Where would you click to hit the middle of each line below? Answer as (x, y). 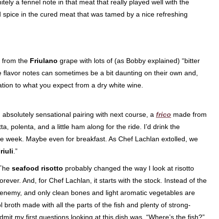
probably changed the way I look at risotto (129, 168)
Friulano (44, 61)
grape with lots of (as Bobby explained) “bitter (129, 61)
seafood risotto (37, 168)
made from (189, 114)
